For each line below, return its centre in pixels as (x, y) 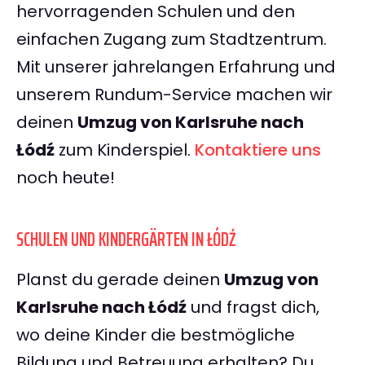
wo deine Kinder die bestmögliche (156, 335)
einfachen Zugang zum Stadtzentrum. (172, 40)
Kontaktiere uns (258, 150)
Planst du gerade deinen (120, 280)
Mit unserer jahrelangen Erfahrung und (176, 67)
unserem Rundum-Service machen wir (174, 95)
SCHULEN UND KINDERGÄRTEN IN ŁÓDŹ (126, 240)
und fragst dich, (253, 308)
